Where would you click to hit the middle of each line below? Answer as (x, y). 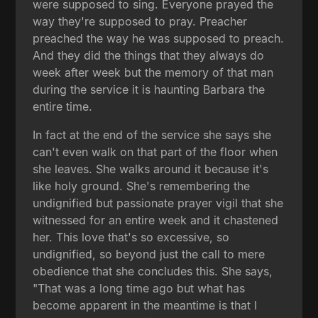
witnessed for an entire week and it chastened (156, 220)
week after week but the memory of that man (153, 72)
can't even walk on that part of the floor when (155, 152)
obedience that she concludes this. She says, (153, 271)
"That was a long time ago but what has (139, 288)
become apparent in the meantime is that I (145, 305)
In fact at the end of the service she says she (152, 135)
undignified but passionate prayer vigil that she (158, 203)
